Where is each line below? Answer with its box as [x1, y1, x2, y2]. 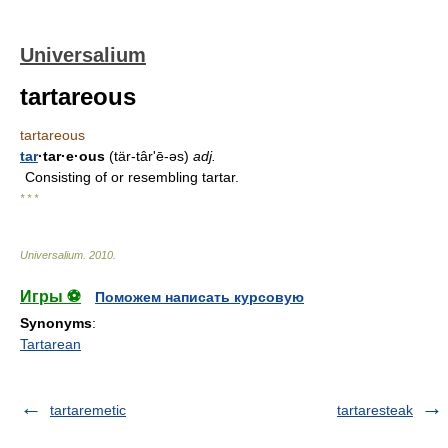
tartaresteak [337, 402, 413, 418]
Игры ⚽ [20, 288, 81, 305]
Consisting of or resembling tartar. [25, 169, 239, 185]
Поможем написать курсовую [95, 289, 304, 305]
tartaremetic [50, 402, 126, 418]
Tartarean [20, 336, 81, 352]
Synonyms [20, 315, 92, 331]
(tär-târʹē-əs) [105, 148, 193, 164]
